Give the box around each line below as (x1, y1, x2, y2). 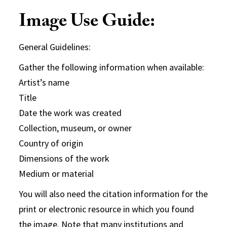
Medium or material (19, 168, 94, 179)
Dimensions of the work (19, 153, 110, 164)
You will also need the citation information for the (19, 188, 208, 200)
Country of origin (19, 137, 84, 149)
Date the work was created (19, 107, 122, 119)
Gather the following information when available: (19, 61, 205, 73)
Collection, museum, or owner (19, 122, 132, 134)
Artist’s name (19, 77, 70, 88)
